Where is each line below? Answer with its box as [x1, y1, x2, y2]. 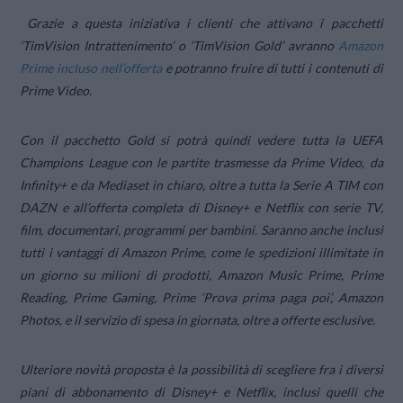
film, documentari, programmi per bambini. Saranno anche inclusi [20, 222, 383, 238]
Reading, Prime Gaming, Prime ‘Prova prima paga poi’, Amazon [20, 290, 383, 306]
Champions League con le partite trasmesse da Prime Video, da [20, 155, 383, 171]
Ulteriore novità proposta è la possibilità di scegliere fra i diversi [20, 362, 383, 378]
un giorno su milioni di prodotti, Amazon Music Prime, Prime [20, 267, 383, 283]
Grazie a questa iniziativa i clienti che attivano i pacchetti [27, 14, 383, 31]
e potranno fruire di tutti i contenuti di [161, 59, 383, 76]
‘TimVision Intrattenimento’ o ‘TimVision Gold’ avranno [20, 37, 338, 53]
